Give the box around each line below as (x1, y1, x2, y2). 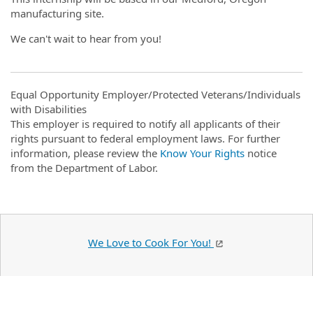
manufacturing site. (10, 6, 104, 20)
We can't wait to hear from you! (10, 31, 161, 45)
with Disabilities (10, 101, 87, 116)
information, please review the (10, 145, 160, 160)
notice (245, 145, 277, 160)
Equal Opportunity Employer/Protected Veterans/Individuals (10, 87, 300, 101)
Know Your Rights (160, 145, 245, 160)
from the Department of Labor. (10, 160, 158, 175)
